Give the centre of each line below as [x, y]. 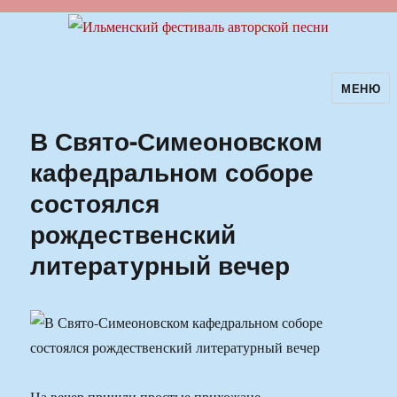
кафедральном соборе [172, 172]
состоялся [95, 203]
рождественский [133, 234]
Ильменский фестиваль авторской [184, 100]
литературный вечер [160, 265]
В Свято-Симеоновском [177, 141]
